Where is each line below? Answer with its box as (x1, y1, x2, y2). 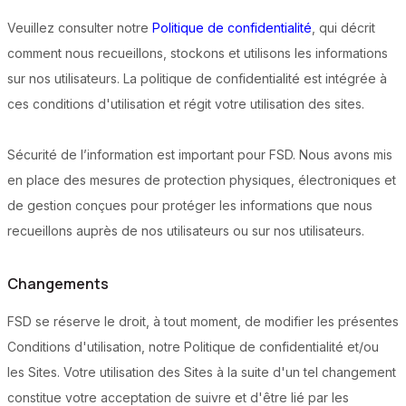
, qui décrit (312, 20, 375, 36)
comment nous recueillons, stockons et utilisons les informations (7, 45, 388, 62)
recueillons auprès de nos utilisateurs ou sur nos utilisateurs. (7, 223, 364, 239)
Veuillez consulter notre (7, 20, 152, 36)
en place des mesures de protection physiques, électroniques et (7, 172, 396, 188)
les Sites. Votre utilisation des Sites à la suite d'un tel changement (7, 364, 396, 381)
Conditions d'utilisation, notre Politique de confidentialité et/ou (7, 339, 379, 355)
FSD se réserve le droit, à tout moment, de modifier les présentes (7, 314, 399, 330)
